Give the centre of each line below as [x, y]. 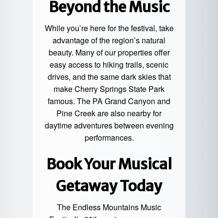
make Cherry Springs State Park [109, 89]
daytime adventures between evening [109, 126]
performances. [109, 138]
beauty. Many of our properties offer [109, 53]
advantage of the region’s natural [109, 40]
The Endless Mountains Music [109, 207]
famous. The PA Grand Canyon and [109, 101]
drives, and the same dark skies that [109, 77]
